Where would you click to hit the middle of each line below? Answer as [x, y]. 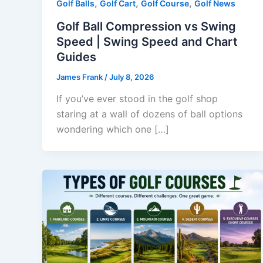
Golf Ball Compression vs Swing [146, 26]
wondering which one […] [113, 129]
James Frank [80, 77]
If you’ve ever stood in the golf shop [137, 99]
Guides [76, 57]
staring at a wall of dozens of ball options [149, 114]
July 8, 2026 [131, 77]
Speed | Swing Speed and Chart [147, 41]
